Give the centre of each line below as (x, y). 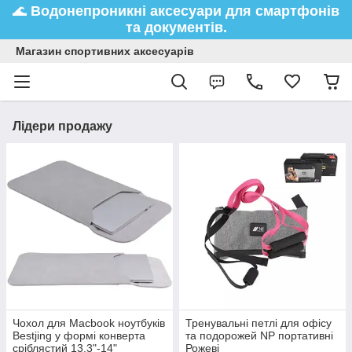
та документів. (176, 27)
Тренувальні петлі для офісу (258, 323)
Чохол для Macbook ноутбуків (89, 323)
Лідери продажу (62, 126)
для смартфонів (282, 11)
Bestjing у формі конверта (79, 335)
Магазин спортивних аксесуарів (105, 51)
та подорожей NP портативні (259, 335)
